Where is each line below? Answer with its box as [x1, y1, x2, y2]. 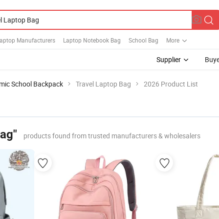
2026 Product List [144, 79, 198, 88]
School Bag [129, 36, 158, 44]
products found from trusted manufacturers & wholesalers [23, 131, 200, 140]
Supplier [156, 55, 181, 64]
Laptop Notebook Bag [63, 36, 121, 44]
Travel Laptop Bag [76, 79, 131, 88]
